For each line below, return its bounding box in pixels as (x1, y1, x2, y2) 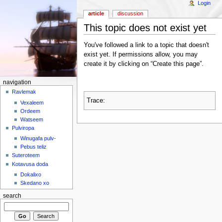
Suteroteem (12, 152, 40, 158)
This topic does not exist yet (83, 22, 207, 33)
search (2, 193, 21, 199)
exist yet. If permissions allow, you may (83, 51, 198, 58)
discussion (117, 10, 143, 17)
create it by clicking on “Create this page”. (83, 60, 204, 68)
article (88, 10, 105, 17)
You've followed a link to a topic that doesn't (83, 42, 209, 49)
